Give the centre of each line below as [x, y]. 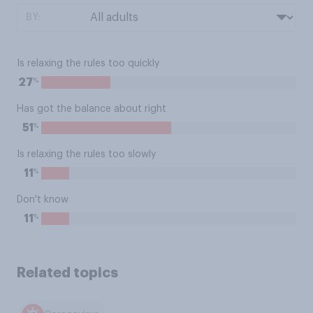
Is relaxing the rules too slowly [86, 154]
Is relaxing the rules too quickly [88, 64]
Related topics [67, 272]
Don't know [43, 200]
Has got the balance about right [92, 109]
